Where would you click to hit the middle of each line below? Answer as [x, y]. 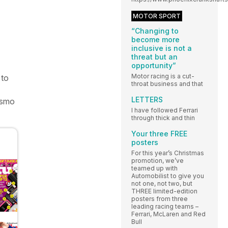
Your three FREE [159, 133]
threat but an [154, 56]
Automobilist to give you [168, 176]
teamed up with [154, 168]
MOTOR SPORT [157, 16]
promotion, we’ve [158, 160]
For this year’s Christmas [168, 153]
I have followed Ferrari [165, 110]
